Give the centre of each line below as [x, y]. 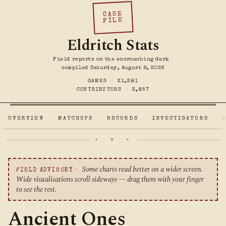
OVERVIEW [26, 119]
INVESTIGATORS [180, 119]
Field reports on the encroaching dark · [113, 60]
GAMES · [102, 81]
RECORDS [123, 119]
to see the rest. [36, 189]
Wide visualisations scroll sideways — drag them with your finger [110, 179]
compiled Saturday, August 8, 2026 [113, 68]
